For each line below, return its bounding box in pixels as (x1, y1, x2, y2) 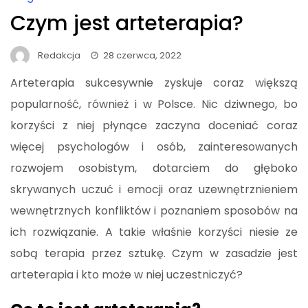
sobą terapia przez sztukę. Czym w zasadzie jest (10, 245, 298, 262)
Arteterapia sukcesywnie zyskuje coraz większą (10, 75, 298, 91)
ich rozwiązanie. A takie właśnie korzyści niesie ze (10, 224, 298, 241)
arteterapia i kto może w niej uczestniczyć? (10, 267, 243, 283)
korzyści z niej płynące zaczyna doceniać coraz (10, 118, 298, 134)
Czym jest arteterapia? (10, 8, 243, 38)
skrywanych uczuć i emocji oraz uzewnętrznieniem (10, 181, 298, 198)
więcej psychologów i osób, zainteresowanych (10, 139, 298, 155)
